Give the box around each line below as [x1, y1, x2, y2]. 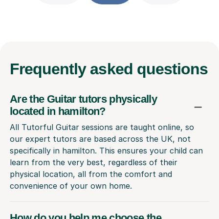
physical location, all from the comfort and [10, 169, 172, 179]
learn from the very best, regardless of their [10, 157, 177, 168]
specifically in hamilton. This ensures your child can [10, 146, 203, 156]
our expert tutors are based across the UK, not [10, 134, 191, 144]
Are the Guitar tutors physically [10, 93, 157, 106]
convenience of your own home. [10, 181, 132, 191]
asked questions [90, 60, 208, 78]
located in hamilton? [10, 105, 106, 118]
